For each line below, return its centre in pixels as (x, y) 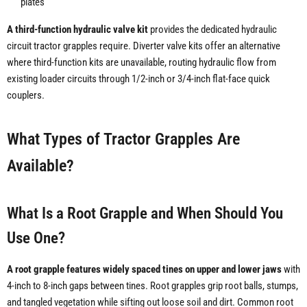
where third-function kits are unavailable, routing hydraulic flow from (142, 63)
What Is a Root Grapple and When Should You (145, 213)
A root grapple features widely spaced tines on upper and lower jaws (144, 270)
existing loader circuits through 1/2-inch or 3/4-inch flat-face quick (138, 79)
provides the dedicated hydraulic (212, 30)
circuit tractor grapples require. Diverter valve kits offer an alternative (144, 46)
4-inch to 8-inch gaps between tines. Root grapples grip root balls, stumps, (152, 286)
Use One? (36, 238)
